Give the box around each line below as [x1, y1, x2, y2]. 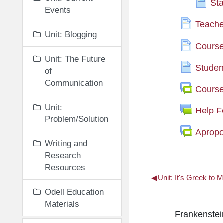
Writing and [45, 139, 87, 148]
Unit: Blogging [45, 30, 97, 39]
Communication [45, 78, 103, 87]
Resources [45, 163, 85, 172]
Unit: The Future [45, 54, 105, 63]
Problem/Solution [45, 114, 108, 123]
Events [45, 5, 71, 14]
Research [45, 151, 81, 160]
